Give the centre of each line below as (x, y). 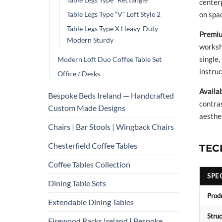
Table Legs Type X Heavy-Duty (112, 28)
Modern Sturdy (90, 40)
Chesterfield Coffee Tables (93, 145)
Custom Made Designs (87, 108)
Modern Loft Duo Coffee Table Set (110, 59)
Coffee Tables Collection (89, 164)
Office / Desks (79, 73)
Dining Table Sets (77, 183)
